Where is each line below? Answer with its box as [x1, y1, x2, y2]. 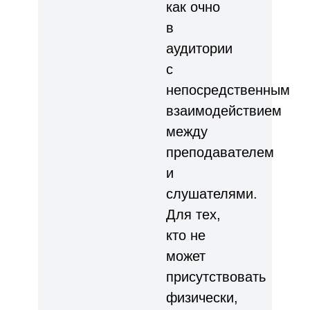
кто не [166, 227, 206, 243]
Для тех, [166, 206, 221, 222]
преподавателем [166, 144, 274, 160]
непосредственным [166, 82, 290, 98]
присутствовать [166, 268, 266, 284]
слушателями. [166, 185, 257, 201]
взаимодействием [166, 102, 282, 118]
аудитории [166, 40, 232, 56]
